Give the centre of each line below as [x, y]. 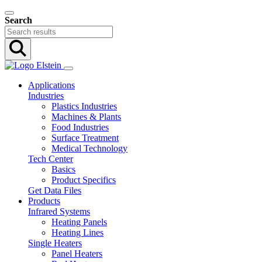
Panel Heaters [77, 254]
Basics [63, 169]
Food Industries [80, 127]
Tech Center [51, 159]
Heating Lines [77, 232]
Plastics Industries [84, 106]
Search [18, 20]
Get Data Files [55, 190]
